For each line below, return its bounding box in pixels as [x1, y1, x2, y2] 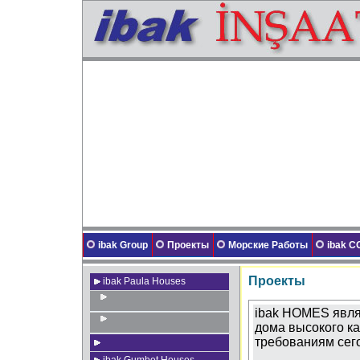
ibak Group [97, 239, 148, 251]
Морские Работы [227, 239, 308, 251]
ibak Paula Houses [102, 276, 186, 287]
